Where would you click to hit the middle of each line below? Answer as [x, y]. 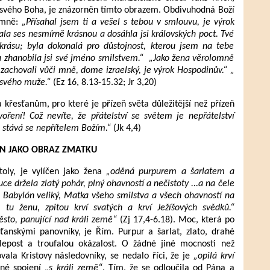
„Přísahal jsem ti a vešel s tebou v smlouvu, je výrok [128, 22]
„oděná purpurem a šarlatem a [170, 172]
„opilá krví [214, 256]
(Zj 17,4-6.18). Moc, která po [175, 220]
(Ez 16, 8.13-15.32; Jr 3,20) [103, 83]
